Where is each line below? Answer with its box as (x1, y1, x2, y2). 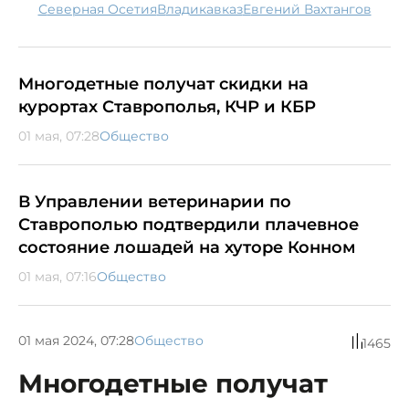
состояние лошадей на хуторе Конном (18, 236, 356, 257)
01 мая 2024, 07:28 (18, 332, 134, 350)
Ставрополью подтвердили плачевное (18, 214, 359, 235)
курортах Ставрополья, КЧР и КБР (18, 96, 316, 117)
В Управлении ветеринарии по (18, 191, 291, 212)
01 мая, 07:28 (18, 127, 100, 144)
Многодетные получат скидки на (18, 73, 309, 94)
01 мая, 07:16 (18, 267, 97, 285)
